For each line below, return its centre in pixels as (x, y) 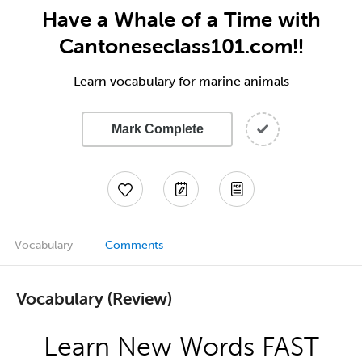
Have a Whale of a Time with (181, 19)
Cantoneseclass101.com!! (181, 46)
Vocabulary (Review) (94, 298)
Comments (134, 245)
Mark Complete (157, 129)
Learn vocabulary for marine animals (181, 81)
